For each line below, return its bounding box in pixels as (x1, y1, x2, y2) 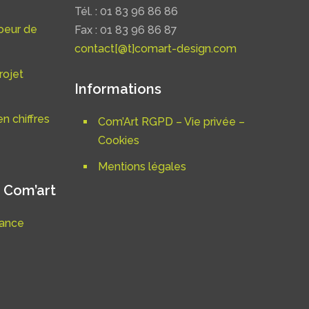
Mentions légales (98, 160, 186, 174)
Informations (74, 81, 161, 98)
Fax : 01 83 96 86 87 (74, 23, 177, 37)
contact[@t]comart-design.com (74, 42, 237, 56)
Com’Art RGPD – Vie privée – (98, 115, 245, 129)
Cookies (98, 134, 139, 148)
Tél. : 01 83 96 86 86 (74, 5, 178, 19)
